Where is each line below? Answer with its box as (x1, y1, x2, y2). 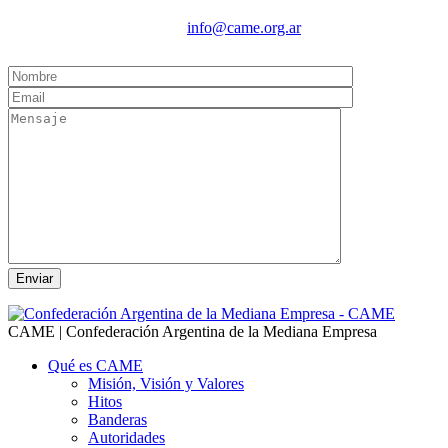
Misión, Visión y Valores (88, 374, 244, 392)
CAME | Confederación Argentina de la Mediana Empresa (8, 322, 377, 340)
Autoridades (88, 428, 165, 446)
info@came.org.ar (187, 18, 301, 36)
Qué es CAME (48, 356, 143, 374)
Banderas (88, 410, 147, 428)
